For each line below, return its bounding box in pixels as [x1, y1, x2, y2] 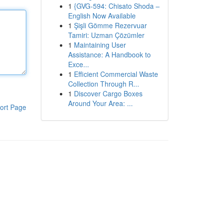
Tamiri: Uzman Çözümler [68, 30, 145, 40]
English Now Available [68, 11, 136, 20]
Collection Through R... [68, 79, 139, 89]
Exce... [68, 59, 89, 69]
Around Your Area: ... [68, 98, 133, 108]
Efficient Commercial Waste [73, 69, 158, 79]
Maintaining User [73, 40, 126, 50]
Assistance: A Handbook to [68, 50, 151, 59]
